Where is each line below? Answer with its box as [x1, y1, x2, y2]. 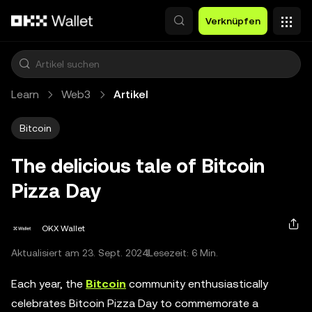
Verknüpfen [205, 15, 260, 26]
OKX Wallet [42, 224, 85, 233]
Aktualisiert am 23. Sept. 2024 [11, 247, 148, 258]
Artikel [114, 88, 148, 101]
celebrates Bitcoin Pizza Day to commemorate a [11, 297, 258, 310]
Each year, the [11, 277, 86, 290]
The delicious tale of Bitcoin [11, 155, 265, 177]
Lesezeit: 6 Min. [148, 247, 218, 258]
